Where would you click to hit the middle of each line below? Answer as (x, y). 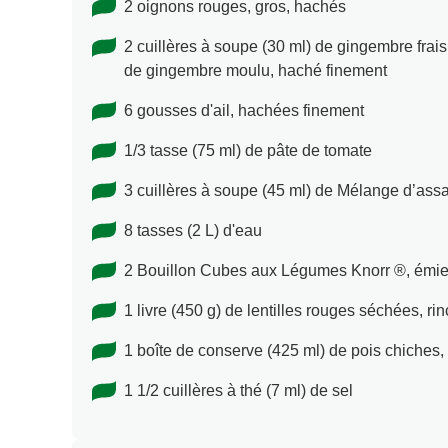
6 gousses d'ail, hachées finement (244, 111)
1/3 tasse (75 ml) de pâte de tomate (248, 151)
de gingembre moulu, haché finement (255, 71)
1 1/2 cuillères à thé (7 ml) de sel (238, 391)
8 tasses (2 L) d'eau (193, 231)
